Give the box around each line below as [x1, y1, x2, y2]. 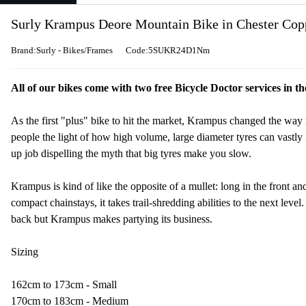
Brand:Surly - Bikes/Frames [11, 45, 113, 55]
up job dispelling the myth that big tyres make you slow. [11, 148, 251, 159]
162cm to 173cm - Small [11, 279, 117, 290]
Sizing [11, 246, 38, 258]
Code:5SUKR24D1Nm [126, 45, 210, 55]
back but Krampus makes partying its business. [11, 213, 212, 225]
